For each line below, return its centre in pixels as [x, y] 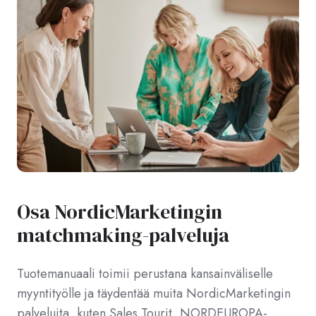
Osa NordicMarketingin [120, 212]
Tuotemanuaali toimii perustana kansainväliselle [145, 274]
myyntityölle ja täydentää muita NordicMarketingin [154, 294]
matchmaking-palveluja [123, 235]
